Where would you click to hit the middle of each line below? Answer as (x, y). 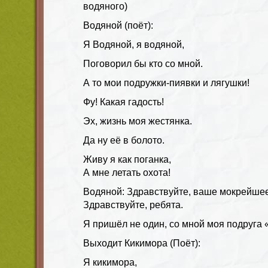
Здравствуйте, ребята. (133, 205)
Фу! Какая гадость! (124, 102)
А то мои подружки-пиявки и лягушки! (166, 83)
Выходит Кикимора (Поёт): (142, 243)
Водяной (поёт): (118, 25)
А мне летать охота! (127, 172)
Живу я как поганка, (127, 159)
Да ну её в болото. (124, 140)
